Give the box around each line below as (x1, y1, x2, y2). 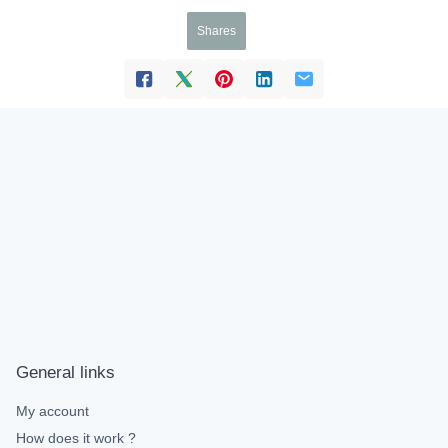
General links (16, 363, 115, 382)
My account (16, 403, 89, 419)
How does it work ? (16, 430, 136, 446)
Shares (197, 24, 236, 38)
